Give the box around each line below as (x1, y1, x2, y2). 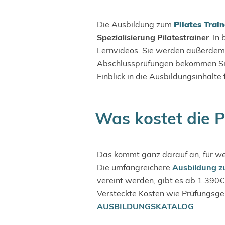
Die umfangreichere (97, 162, 172, 172)
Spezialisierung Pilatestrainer (97, 32, 209, 42)
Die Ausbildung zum (97, 19, 174, 29)
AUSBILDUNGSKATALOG (97, 201, 194, 211)
